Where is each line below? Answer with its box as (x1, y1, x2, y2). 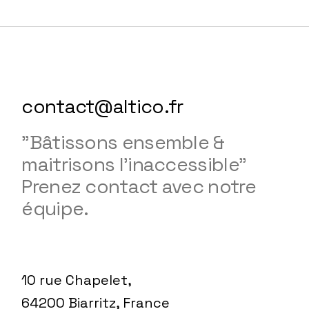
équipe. (21, 195, 89, 221)
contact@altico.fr (21, 93, 183, 119)
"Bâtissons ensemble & (21, 129, 225, 154)
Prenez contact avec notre (21, 173, 256, 199)
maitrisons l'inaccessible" (21, 151, 247, 177)
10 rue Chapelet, (21, 270, 132, 289)
